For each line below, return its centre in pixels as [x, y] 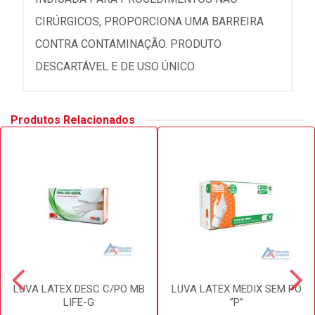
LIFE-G [79, 302]
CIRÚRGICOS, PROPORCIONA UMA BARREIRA [149, 21]
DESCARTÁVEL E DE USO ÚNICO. [116, 66]
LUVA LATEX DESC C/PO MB [79, 289]
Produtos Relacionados [73, 120]
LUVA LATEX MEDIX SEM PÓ [236, 289]
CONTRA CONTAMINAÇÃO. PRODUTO [128, 44]
